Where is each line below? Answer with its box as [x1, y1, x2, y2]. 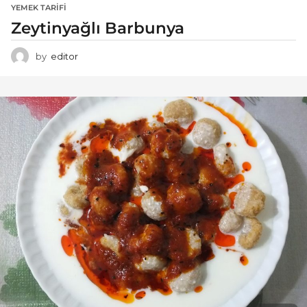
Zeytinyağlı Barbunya [11, 18, 184, 38]
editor [51, 51, 78, 62]
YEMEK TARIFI [11, 2, 66, 12]
